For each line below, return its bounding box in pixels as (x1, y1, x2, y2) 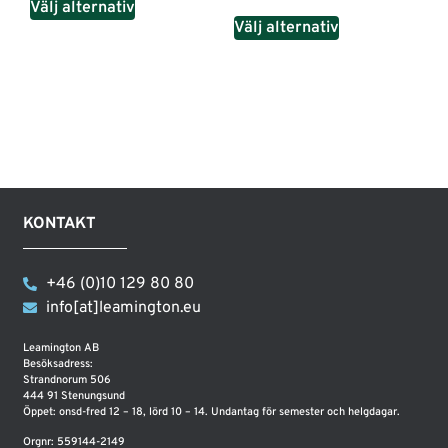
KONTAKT (23, 213, 97, 234)
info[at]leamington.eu (45, 297, 201, 318)
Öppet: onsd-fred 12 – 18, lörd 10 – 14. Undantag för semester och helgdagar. (23, 404, 401, 419)
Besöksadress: (23, 356, 94, 371)
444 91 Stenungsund (23, 388, 126, 403)
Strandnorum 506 (23, 372, 112, 387)
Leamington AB (23, 340, 100, 355)
